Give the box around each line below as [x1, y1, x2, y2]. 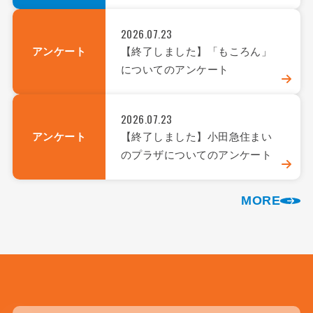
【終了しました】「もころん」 [120, 45, 272, 58]
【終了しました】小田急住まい [120, 131, 272, 143]
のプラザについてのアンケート [120, 149, 272, 161]
